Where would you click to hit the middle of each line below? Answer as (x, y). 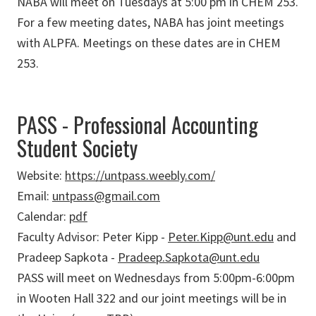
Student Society (77, 148)
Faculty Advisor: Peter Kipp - (92, 237)
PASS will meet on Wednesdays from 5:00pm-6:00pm (156, 278)
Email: (35, 196)
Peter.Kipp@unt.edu (221, 237)
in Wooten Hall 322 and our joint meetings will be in (152, 298)
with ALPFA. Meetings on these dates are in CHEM (149, 43)
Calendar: (43, 217)
